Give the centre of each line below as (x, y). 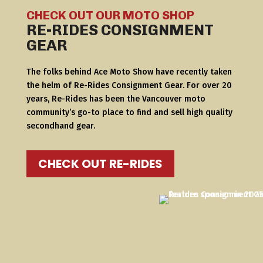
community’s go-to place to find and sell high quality (129, 113)
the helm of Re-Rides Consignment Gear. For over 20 (129, 86)
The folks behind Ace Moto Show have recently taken (129, 72)
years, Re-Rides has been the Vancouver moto (116, 99)
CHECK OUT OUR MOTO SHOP (110, 15)
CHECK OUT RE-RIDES (100, 164)
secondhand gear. (60, 126)
